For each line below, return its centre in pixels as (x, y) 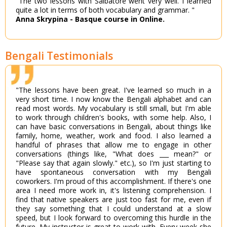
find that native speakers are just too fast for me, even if (113, 200)
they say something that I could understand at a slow (113, 209)
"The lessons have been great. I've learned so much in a (113, 90)
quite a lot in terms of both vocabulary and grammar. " (105, 10)
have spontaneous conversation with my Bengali (113, 172)
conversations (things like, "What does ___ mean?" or (113, 154)
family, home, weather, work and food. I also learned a (113, 136)
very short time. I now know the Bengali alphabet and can (113, 99)
